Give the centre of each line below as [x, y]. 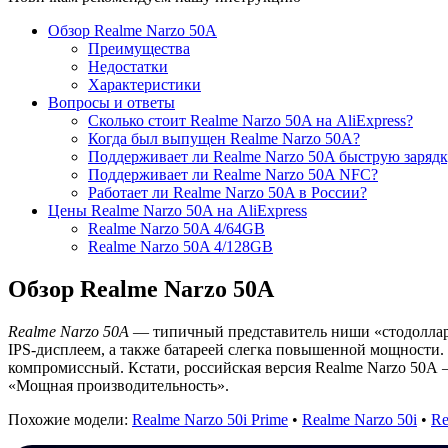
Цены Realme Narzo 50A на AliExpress [177, 210]
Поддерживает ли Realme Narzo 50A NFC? [233, 174]
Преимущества [139, 48]
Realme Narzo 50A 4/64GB [176, 228]
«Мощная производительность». [118, 385]
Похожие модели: [70, 419]
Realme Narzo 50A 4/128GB [180, 246]
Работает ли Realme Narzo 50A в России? [227, 192]
